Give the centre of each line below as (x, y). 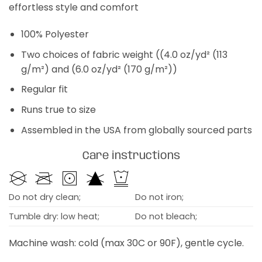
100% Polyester (55, 35)
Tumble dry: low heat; (54, 216)
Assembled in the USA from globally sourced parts (136, 130)
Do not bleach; (166, 216)
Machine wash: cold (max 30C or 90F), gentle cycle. (126, 243)
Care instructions (131, 156)
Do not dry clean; (44, 197)
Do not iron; (159, 197)
